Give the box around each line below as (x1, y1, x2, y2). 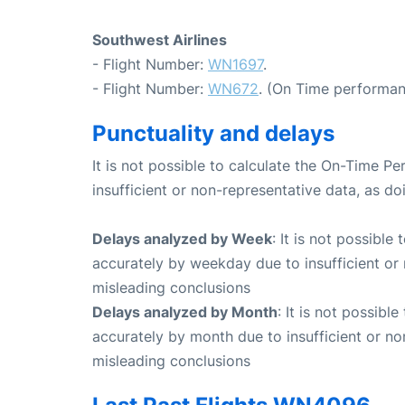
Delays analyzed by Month (92, 303, 278, 322)
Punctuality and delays (92, 120, 334, 147)
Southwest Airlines (92, 31, 227, 50)
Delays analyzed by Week (92, 230, 272, 249)
